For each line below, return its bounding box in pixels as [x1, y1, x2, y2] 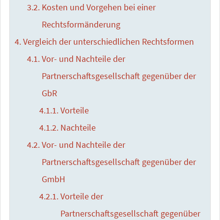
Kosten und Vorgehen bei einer [41, 2, 156, 13]
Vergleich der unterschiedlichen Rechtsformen [23, 36, 194, 47]
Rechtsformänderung [41, 19, 120, 30]
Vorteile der [60, 191, 103, 202]
